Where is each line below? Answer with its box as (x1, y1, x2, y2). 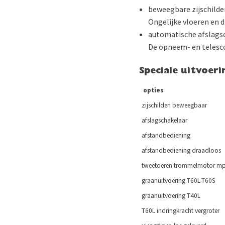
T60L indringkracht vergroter (140, 206, 219, 215)
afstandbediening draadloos (140, 146, 221, 155)
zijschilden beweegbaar (140, 101, 207, 109)
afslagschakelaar (140, 116, 187, 125)
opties (140, 86, 164, 94)
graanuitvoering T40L (140, 191, 200, 200)
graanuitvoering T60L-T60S (140, 176, 215, 185)
